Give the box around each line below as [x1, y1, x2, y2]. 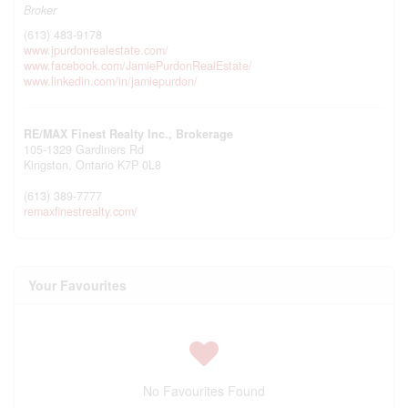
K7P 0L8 [117, 157, 161, 173]
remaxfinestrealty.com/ [24, 203, 138, 219]
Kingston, [24, 157, 76, 173]
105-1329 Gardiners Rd [24, 141, 144, 158]
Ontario [76, 157, 114, 173]
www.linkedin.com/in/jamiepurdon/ [24, 73, 198, 89]
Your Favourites [28, 276, 127, 294]
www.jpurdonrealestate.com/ [24, 42, 168, 58]
